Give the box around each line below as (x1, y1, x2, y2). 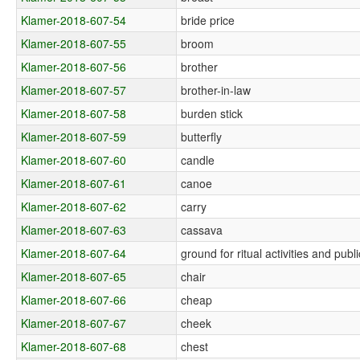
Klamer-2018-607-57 (21, 81, 127, 98)
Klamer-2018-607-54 (21, 11, 127, 28)
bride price (181, 11, 235, 28)
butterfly (181, 128, 223, 145)
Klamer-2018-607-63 (21, 221, 127, 238)
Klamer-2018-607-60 (21, 151, 127, 168)
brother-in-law (181, 81, 252, 98)
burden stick (181, 104, 243, 121)
